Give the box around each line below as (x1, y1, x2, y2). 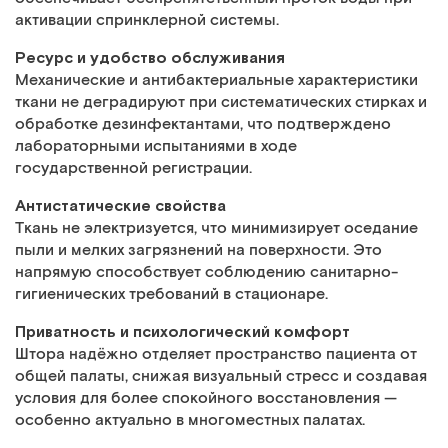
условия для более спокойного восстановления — (15, 388, 397, 409)
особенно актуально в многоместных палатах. (15, 410, 365, 431)
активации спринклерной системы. (15, 10, 279, 31)
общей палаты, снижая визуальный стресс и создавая (15, 366, 427, 387)
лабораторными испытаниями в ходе (15, 136, 297, 157)
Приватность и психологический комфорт (15, 322, 350, 340)
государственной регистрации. (15, 158, 252, 179)
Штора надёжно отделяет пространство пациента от (15, 344, 417, 365)
